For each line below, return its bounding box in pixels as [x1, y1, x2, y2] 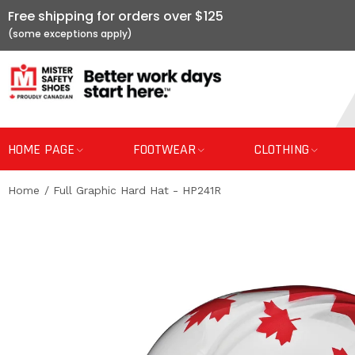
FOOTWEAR [133, 140, 196, 158]
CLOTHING [254, 140, 309, 158]
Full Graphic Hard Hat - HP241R [53, 184, 221, 197]
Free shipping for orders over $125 [8, 7, 223, 25]
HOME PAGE [8, 140, 74, 158]
